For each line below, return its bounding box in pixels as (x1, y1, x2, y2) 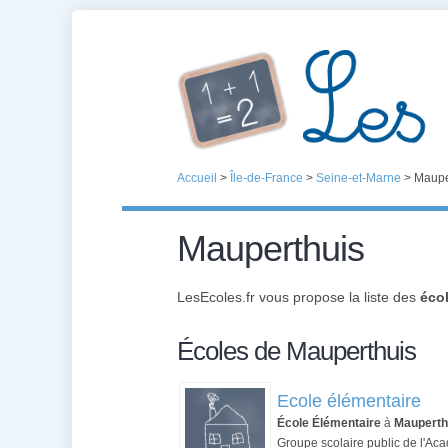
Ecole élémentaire (277, 391, 421, 411)
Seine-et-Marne (316, 171, 401, 185)
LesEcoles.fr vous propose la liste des (177, 289, 420, 305)
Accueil (177, 171, 217, 185)
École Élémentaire (277, 416, 381, 430)
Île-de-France (230, 171, 303, 185)
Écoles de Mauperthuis (177, 336, 416, 366)
